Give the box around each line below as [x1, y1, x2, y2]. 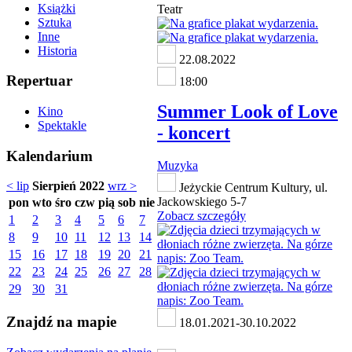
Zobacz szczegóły [157, 209, 246, 223]
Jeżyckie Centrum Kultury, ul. [176, 181, 328, 195]
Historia [38, 43, 77, 57]
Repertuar [6, 72, 72, 90]
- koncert [157, 122, 230, 143]
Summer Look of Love [157, 101, 338, 122]
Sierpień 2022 [32, 179, 104, 193]
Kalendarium [6, 147, 93, 164]
